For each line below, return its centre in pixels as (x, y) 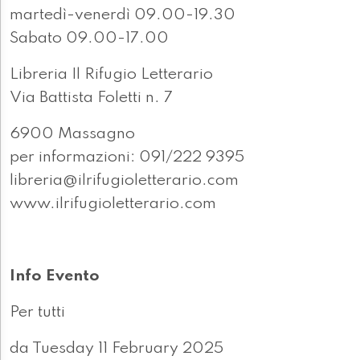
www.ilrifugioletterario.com (113, 205)
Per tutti (37, 313)
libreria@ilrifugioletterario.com (124, 181)
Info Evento (55, 277)
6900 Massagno (72, 135)
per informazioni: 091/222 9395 (127, 158)
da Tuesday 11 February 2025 (117, 349)
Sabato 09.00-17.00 (89, 39)
